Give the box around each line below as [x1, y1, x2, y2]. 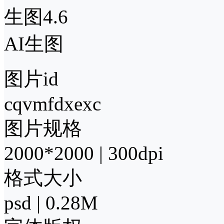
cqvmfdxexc [4, 93, 101, 115]
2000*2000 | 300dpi [4, 142, 163, 164]
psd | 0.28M [4, 192, 98, 214]
